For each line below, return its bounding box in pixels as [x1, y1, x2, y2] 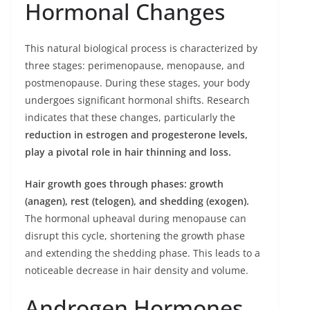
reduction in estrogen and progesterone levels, [25, 127, 248, 141]
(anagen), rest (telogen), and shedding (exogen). [25, 194, 249, 208]
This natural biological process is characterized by [25, 41, 257, 55]
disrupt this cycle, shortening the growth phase [25, 228, 245, 242]
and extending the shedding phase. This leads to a [25, 246, 260, 259]
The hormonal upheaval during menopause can [25, 211, 246, 225]
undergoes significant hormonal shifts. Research [25, 93, 250, 107]
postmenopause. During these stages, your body [25, 75, 250, 89]
